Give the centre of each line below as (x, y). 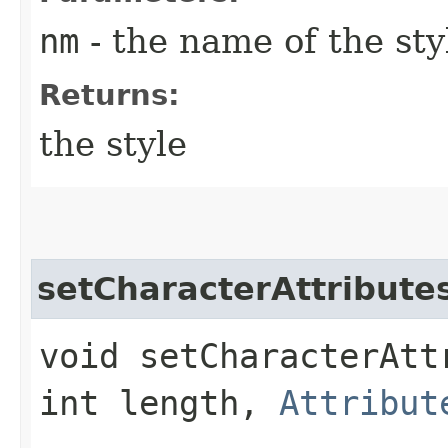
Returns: (109, 94)
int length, (159, 402)
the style (113, 143)
